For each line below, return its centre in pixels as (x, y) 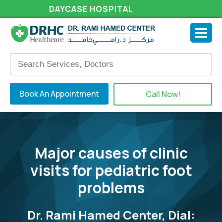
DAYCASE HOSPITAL (91, 9)
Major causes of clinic (111, 153)
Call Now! (163, 94)
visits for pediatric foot (111, 170)
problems (111, 188)
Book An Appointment (59, 94)
